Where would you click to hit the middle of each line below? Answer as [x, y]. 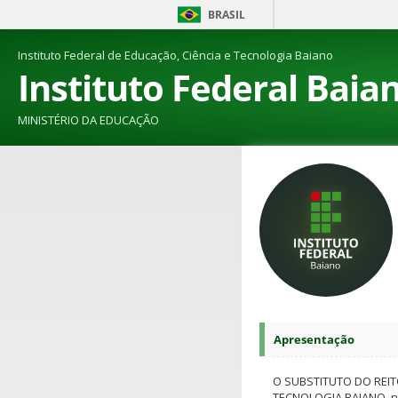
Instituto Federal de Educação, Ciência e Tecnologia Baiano [175, 55]
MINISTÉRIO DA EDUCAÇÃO [88, 120]
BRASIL [227, 15]
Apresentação [314, 339]
